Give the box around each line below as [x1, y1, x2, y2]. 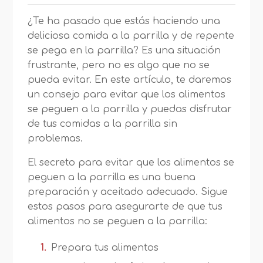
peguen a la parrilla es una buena [28, 172, 196, 183]
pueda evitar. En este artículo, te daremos [28, 75, 232, 85]
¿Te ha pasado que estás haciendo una [28, 16, 221, 26]
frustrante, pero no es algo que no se [28, 60, 210, 70]
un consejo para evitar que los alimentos [28, 89, 226, 100]
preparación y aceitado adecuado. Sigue [28, 187, 228, 197]
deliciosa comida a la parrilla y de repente [28, 31, 235, 41]
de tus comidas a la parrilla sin [28, 119, 178, 129]
